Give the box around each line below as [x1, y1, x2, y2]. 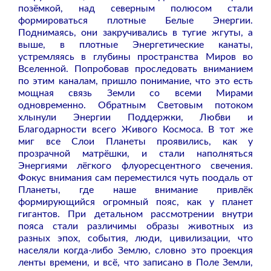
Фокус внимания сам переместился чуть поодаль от [18, 172, 253, 183]
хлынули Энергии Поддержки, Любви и [18, 112, 253, 122]
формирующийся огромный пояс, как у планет [18, 197, 253, 207]
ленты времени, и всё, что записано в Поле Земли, [18, 257, 253, 267]
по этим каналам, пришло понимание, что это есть [18, 76, 253, 86]
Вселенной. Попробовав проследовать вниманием [18, 64, 253, 74]
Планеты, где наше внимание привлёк [18, 184, 253, 195]
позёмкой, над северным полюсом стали [18, 3, 253, 13]
